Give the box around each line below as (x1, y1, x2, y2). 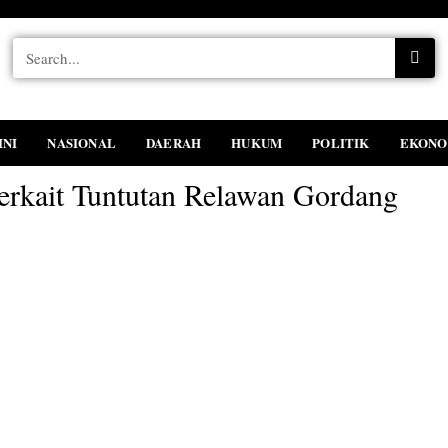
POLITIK (312, 133, 370, 152)
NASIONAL (47, 133, 117, 152)
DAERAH (146, 133, 202, 152)
